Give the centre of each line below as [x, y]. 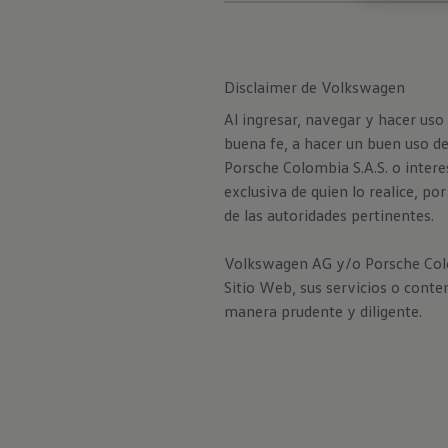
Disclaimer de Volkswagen [314, 87]
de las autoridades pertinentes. [331, 215]
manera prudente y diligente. [323, 311]
